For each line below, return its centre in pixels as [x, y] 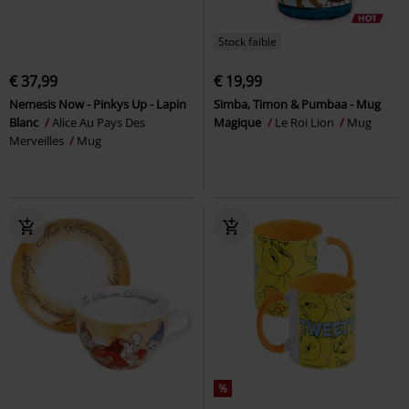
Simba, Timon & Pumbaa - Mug [297, 104]
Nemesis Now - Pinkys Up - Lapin [98, 104]
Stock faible [247, 41]
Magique [239, 122]
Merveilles [38, 140]
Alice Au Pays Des [99, 122]
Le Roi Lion [306, 122]
